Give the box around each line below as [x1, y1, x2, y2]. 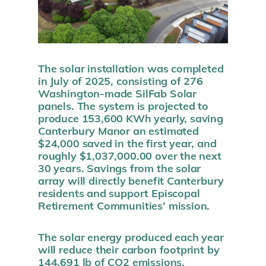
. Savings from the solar [81, 161, 201, 175]
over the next [155, 148, 221, 162]
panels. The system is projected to [38, 99, 208, 112]
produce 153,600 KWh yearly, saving [38, 111, 223, 125]
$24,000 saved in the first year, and [38, 136, 217, 150]
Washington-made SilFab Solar [38, 86, 197, 100]
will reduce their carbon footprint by [38, 242, 220, 256]
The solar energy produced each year [38, 230, 224, 243]
